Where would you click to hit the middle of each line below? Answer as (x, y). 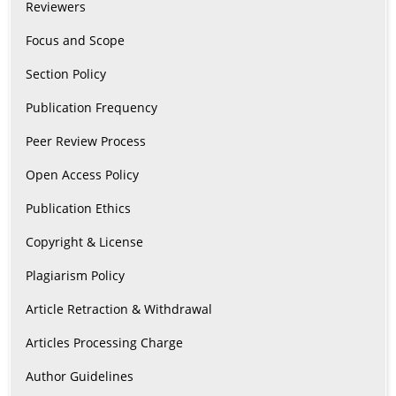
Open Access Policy (82, 175)
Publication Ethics (78, 209)
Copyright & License (84, 242)
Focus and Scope (75, 41)
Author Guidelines (79, 377)
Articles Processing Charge (104, 343)
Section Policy (65, 74)
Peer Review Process (85, 141)
